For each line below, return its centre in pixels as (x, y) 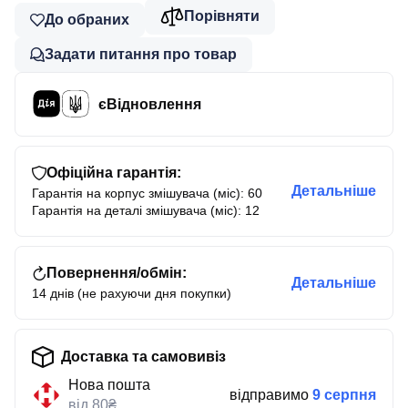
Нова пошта (109, 385)
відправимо (271, 395)
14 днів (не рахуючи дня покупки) (132, 293)
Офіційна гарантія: (114, 173)
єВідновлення (150, 104)
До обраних (87, 20)
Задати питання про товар (141, 54)
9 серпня (344, 395)
